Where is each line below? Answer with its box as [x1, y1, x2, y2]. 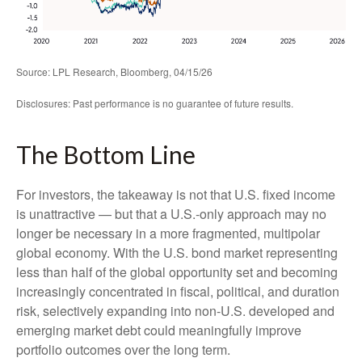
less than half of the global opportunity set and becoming [16, 263, 338, 282]
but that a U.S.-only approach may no [112, 204, 326, 224]
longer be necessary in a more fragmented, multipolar [16, 224, 320, 243]
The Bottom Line [15, 140, 196, 170]
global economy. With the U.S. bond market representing [16, 243, 338, 263]
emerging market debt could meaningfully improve [16, 321, 301, 340]
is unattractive [16, 204, 99, 224]
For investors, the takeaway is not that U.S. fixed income [16, 185, 335, 204]
